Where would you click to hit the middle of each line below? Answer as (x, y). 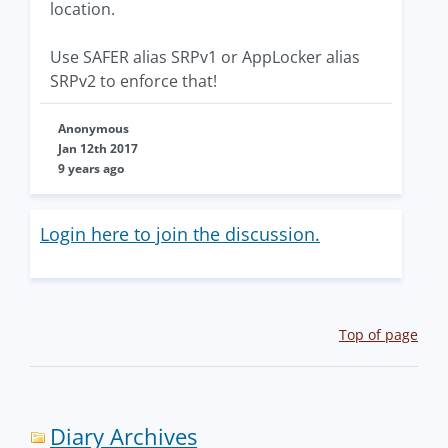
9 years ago (91, 168)
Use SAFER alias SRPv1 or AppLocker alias (205, 56)
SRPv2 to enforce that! (133, 80)
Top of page (378, 334)
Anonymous (93, 128)
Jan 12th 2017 (98, 148)
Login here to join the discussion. (180, 233)
